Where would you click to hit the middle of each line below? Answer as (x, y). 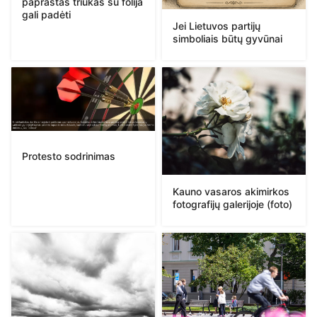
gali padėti (46, 14)
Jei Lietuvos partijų (217, 25)
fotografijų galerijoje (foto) (232, 204)
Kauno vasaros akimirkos (231, 192)
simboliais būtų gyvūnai (227, 38)
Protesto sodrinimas (69, 156)
